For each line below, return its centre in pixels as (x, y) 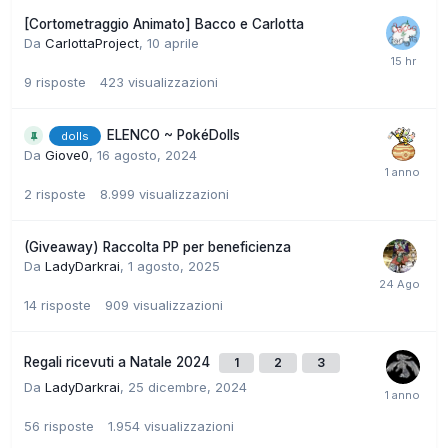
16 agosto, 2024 (147, 155)
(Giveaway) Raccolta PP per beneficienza (157, 247)
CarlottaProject (92, 42)
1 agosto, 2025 (174, 266)
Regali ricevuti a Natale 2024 (119, 362)
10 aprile (173, 42)
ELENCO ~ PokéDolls (173, 134)
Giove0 (67, 155)
